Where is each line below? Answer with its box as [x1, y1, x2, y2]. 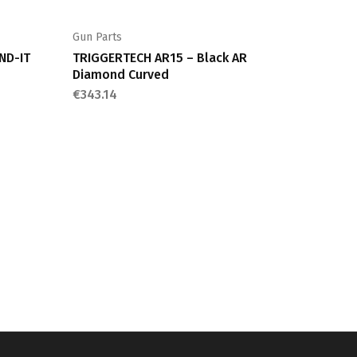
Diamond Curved [73, 67, 169, 82]
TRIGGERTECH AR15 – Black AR [73, 50, 247, 65]
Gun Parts [73, 30, 122, 44]
